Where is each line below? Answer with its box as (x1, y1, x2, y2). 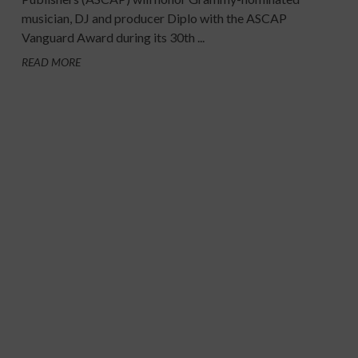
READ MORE (21, 55, 81, 70)
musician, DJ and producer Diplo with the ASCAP (21, 10, 287, 26)
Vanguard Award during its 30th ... (21, 30, 205, 46)
